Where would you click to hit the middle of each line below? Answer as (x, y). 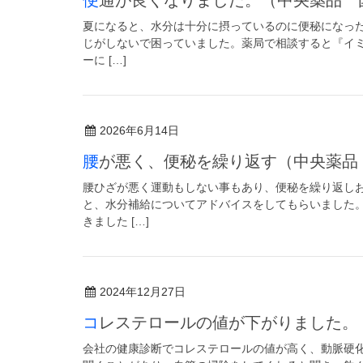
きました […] (116, 221)
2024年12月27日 (143, 292)
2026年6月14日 (139, 130)
